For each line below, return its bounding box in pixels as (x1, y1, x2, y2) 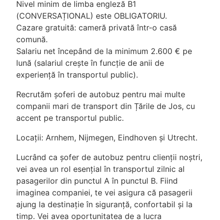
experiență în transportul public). (16, 70, 138, 80)
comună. (16, 34, 48, 44)
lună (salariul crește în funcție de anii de (16, 58, 164, 68)
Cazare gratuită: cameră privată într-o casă (16, 23, 177, 32)
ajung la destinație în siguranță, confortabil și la (16, 199, 192, 209)
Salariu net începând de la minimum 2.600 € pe (16, 46, 192, 56)
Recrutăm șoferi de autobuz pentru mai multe (16, 89, 185, 99)
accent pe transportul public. (16, 113, 124, 123)
